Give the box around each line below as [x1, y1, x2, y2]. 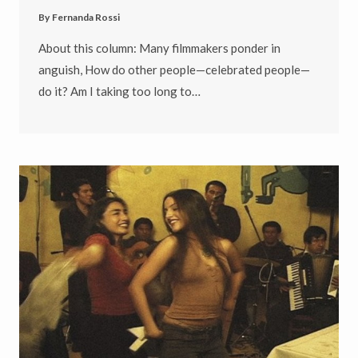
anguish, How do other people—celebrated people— [38, 62, 310, 78]
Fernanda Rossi [52, 11, 121, 24]
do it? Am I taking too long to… [38, 84, 201, 99]
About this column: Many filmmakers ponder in [38, 41, 280, 56]
